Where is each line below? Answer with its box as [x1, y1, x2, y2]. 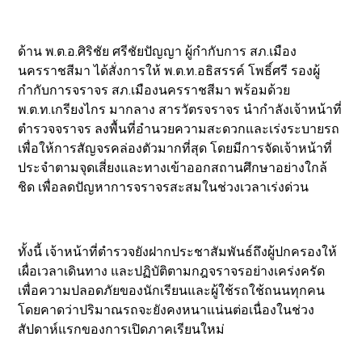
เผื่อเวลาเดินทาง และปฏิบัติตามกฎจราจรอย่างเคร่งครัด [18, 263, 326, 279]
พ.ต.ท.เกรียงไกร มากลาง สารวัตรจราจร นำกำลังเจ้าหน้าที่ [18, 101, 343, 117]
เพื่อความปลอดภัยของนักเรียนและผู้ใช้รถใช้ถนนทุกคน [18, 282, 326, 298]
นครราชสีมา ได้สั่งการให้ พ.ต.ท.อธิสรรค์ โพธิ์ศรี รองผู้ [18, 62, 321, 78]
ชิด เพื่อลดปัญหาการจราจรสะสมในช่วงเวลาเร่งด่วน [18, 179, 309, 195]
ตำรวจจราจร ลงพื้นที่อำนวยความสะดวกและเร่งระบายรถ [18, 120, 340, 137]
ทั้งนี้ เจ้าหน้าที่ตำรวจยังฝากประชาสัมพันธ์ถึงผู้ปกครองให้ [18, 243, 338, 259]
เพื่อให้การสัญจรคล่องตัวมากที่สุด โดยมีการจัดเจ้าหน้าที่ [18, 140, 333, 156]
